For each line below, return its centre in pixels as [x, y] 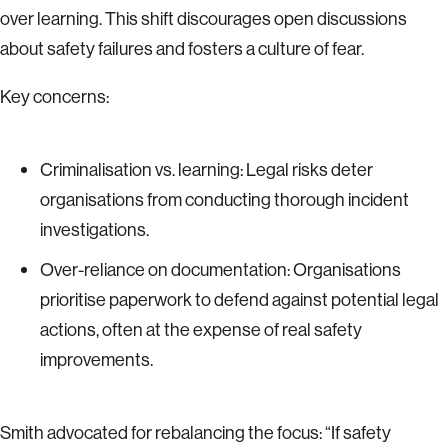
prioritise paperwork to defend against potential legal [239, 299]
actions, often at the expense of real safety [201, 329]
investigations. [94, 229]
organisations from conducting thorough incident [224, 199]
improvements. [96, 359]
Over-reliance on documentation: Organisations [220, 269]
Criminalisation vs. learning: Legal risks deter [206, 169]
